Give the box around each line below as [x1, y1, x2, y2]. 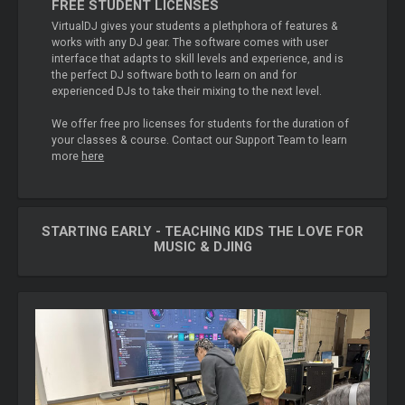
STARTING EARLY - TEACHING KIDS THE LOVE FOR [42, 222, 363, 240]
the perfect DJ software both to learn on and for [52, 69, 297, 82]
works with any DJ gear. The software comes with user [52, 36, 329, 50]
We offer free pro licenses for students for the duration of [52, 118, 350, 131]
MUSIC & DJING [153, 238, 252, 255]
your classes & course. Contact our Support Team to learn [52, 134, 348, 147]
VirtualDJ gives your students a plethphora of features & [52, 20, 339, 33]
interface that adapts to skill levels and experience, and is [52, 52, 344, 66]
